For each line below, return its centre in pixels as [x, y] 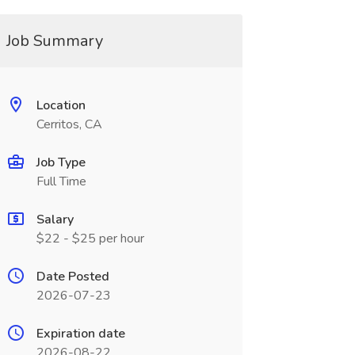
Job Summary [54, 41]
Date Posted [73, 277]
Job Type [61, 162]
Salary [55, 219]
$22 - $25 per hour [90, 239]
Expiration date [80, 334]
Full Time [61, 181]
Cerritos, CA [69, 124]
